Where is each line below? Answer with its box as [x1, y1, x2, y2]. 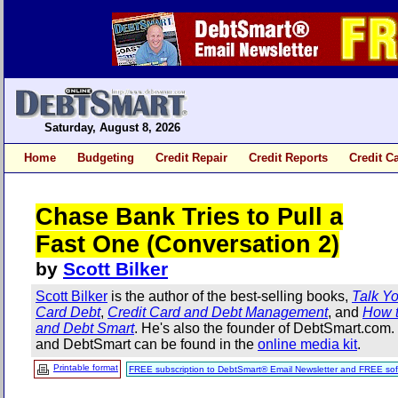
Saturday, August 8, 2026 [44, 121, 184, 134]
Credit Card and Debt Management [107, 305, 328, 321]
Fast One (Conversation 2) [36, 231, 339, 259]
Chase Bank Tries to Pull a [36, 203, 343, 231]
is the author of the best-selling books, [107, 289, 352, 305]
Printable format [53, 362, 118, 373]
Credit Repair [155, 151, 227, 164]
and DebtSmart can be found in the [36, 337, 258, 353]
